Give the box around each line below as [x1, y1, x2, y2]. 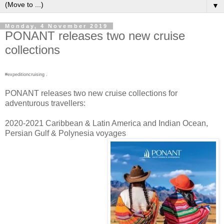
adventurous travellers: [5, 99, 85, 108]
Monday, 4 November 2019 [5, 22, 108, 29]
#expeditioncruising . [5, 72, 47, 77]
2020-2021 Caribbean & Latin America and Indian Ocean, [5, 119, 208, 128]
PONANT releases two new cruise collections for [5, 89, 177, 98]
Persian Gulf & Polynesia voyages [5, 129, 126, 138]
